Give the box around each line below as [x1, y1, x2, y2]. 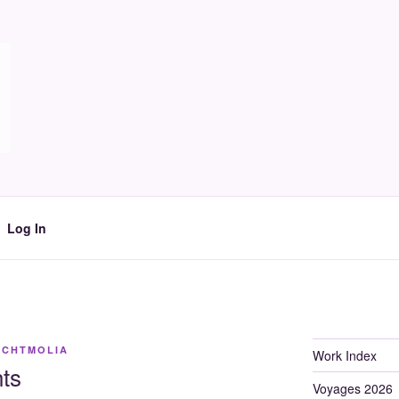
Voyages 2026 [312, 379, 393, 397]
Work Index [312, 346, 377, 364]
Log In [6, 218, 46, 237]
